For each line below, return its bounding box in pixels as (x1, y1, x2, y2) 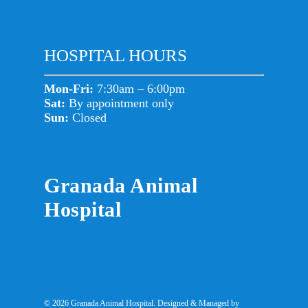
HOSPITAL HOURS (44, 46, 187, 65)
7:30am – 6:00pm (93, 82, 185, 96)
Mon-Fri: (44, 82, 93, 96)
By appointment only (65, 96, 174, 110)
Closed (69, 111, 107, 124)
